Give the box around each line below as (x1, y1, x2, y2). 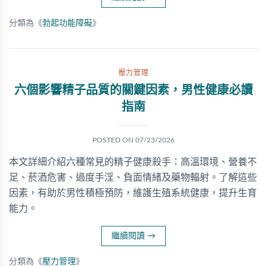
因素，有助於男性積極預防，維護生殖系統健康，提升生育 (9, 188, 257, 198)
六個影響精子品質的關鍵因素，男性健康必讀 (14, 85, 253, 97)
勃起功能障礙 (42, 19, 92, 27)
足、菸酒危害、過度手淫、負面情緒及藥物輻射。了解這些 (9, 173, 257, 182)
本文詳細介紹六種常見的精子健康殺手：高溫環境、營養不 (9, 157, 257, 167)
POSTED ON (92, 136, 135, 144)
